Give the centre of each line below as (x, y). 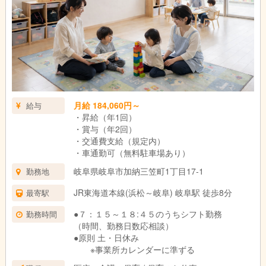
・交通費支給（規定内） (119, 141)
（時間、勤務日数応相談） (123, 226)
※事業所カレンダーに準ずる (134, 250)
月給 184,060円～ (107, 105)
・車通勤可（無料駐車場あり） (132, 153)
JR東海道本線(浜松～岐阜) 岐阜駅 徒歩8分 (153, 193)
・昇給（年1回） (105, 117)
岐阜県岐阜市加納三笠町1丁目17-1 (138, 171)
